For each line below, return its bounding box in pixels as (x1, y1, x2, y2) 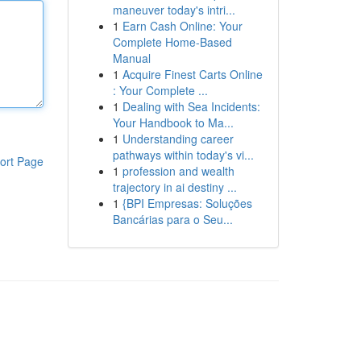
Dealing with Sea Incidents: (122, 98, 260, 114)
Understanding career (122, 131, 234, 147)
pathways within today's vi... (112, 147, 254, 163)
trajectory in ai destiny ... (112, 179, 237, 195)
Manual (112, 50, 151, 66)
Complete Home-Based (112, 34, 232, 50)
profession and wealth (122, 163, 234, 179)
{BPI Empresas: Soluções (122, 195, 252, 211)
